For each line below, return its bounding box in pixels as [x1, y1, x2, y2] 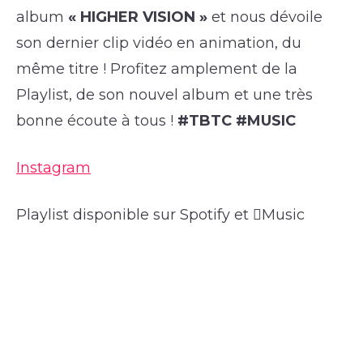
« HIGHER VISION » [68, 7, 208, 26]
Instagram [16, 158, 92, 177]
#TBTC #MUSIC [173, 111, 297, 130]
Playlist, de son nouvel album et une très [16, 85, 314, 104]
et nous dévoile [207, 7, 323, 26]
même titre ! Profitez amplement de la [16, 59, 298, 78]
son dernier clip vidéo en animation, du [16, 33, 302, 52]
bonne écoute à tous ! [16, 111, 174, 130]
